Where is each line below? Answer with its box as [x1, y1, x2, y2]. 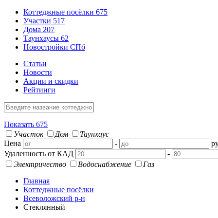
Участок [14, 130, 43, 138]
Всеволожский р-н [23, 194, 85, 202]
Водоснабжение [78, 160, 131, 168]
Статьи [23, 59, 47, 68]
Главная [23, 177, 50, 185]
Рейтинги [23, 86, 55, 94]
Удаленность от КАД [4, 149, 73, 158]
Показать [4, 120, 36, 128]
